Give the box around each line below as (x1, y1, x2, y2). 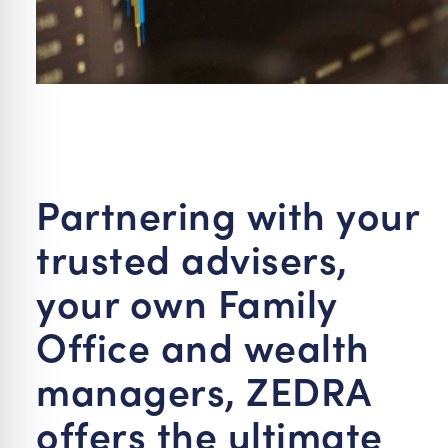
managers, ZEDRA (36, 362, 371, 416)
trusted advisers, (36, 230, 348, 284)
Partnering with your (36, 186, 419, 240)
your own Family (36, 274, 338, 328)
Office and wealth (36, 318, 370, 372)
